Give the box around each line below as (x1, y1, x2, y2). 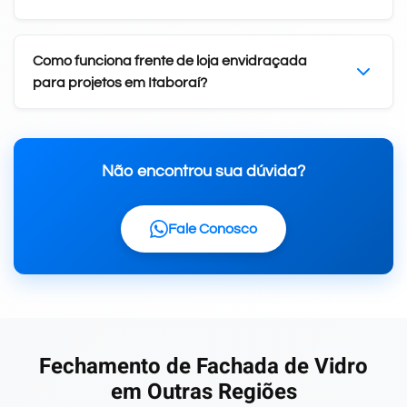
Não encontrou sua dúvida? (102, 163, 305, 180)
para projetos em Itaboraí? (33, 74, 207, 90)
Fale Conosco (168, 221, 257, 236)
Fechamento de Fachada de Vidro (39, 350, 368, 382)
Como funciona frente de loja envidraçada (33, 53, 307, 68)
